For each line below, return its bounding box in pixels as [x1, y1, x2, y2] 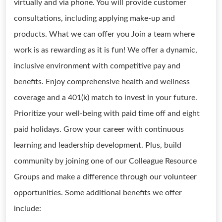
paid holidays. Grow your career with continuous [14, 125, 184, 133]
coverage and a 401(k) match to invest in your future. [14, 94, 197, 102]
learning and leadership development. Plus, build [14, 141, 181, 149]
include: [14, 205, 41, 213]
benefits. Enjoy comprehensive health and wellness [14, 78, 190, 86]
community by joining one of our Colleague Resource [14, 157, 197, 165]
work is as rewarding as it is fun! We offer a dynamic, [14, 46, 197, 54]
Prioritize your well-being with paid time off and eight [14, 110, 200, 117]
